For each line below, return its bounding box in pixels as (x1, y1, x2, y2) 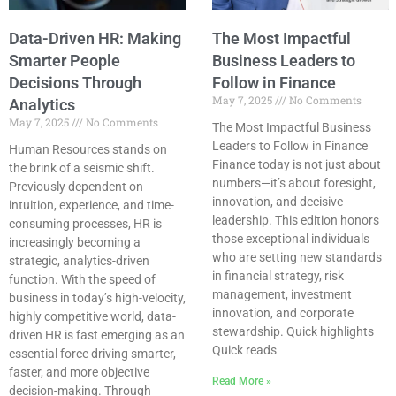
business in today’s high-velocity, (9, 291, 186, 306)
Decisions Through (9, 73, 141, 93)
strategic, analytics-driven (9, 254, 149, 269)
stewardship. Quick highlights (212, 324, 374, 339)
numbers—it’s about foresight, (212, 176, 376, 191)
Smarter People (9, 51, 120, 71)
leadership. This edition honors (212, 213, 379, 228)
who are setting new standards (212, 250, 382, 265)
